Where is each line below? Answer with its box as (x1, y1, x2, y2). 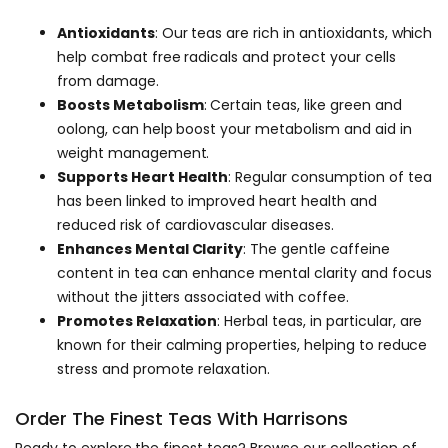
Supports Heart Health (57, 167, 229, 188)
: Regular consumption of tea (228, 167, 432, 188)
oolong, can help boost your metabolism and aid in (57, 119, 412, 140)
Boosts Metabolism (57, 95, 204, 116)
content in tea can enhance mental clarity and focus (57, 263, 432, 284)
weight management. (57, 143, 210, 164)
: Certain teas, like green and (203, 95, 402, 116)
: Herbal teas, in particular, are (217, 311, 423, 332)
